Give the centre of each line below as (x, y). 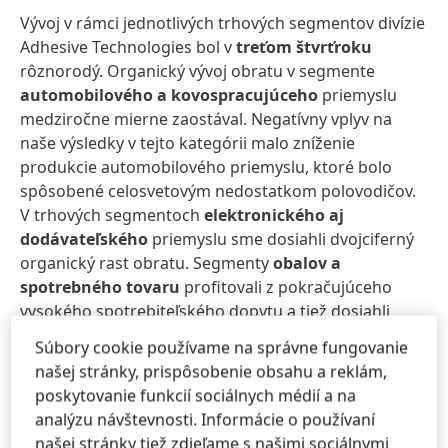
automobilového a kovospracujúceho (169, 95)
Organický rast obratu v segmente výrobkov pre (202, 383)
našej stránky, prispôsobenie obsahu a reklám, (211, 371)
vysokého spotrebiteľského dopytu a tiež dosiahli (205, 311)
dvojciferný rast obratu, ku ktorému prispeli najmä (211, 335)
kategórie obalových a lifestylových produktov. (195, 359)
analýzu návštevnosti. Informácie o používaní (205, 419)
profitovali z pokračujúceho (286, 287)
